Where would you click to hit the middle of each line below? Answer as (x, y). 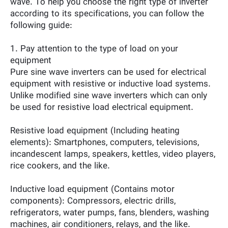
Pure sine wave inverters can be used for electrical (108, 73)
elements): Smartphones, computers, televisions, (105, 143)
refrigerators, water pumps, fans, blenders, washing (110, 213)
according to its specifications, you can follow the (107, 14)
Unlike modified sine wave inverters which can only (109, 96)
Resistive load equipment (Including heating (95, 131)
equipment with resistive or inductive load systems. (110, 84)
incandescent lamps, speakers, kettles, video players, (113, 154)
